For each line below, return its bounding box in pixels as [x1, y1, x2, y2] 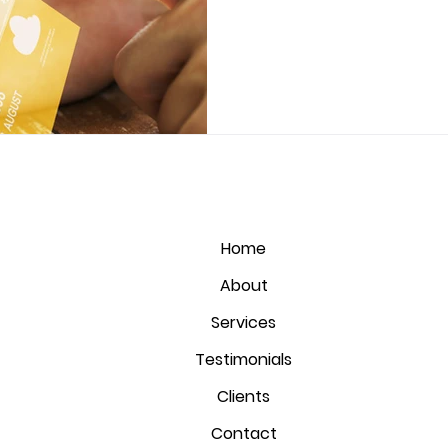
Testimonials [195, 347, 293, 371]
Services [211, 310, 277, 334]
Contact [210, 421, 277, 445]
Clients [217, 384, 271, 408]
